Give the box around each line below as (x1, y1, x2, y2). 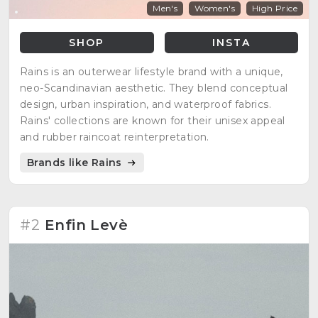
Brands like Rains (27, 155, 126, 169)
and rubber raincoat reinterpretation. (20, 130, 209, 143)
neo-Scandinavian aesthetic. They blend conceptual (20, 81, 288, 94)
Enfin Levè (45, 216, 128, 234)
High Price (252, 2, 297, 13)
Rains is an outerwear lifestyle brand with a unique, (20, 65, 283, 78)
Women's (194, 2, 235, 13)
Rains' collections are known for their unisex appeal (20, 114, 285, 127)
